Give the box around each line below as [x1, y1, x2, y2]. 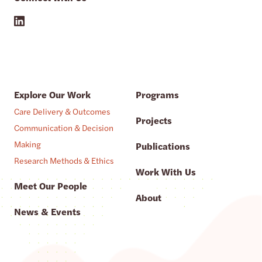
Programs [135, 87, 179, 101]
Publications [135, 139, 190, 153]
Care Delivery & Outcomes [14, 105, 110, 117]
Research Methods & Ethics [14, 154, 113, 166]
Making [14, 137, 41, 150]
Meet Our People [14, 178, 87, 192]
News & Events [14, 204, 81, 218]
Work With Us [135, 164, 196, 178]
